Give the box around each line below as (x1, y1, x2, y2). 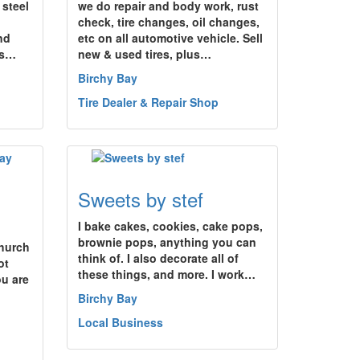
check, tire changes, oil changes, (78, 14, 260, 30)
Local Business (78, 314, 163, 330)
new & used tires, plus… (78, 46, 211, 62)
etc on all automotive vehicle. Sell (78, 30, 263, 46)
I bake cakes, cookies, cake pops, (78, 218, 263, 234)
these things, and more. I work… (78, 266, 256, 282)
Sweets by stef (78, 185, 203, 213)
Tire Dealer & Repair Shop (78, 94, 219, 110)
